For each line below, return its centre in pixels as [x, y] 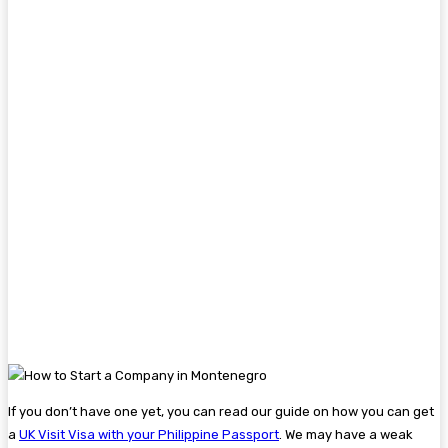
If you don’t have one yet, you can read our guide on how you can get [221, 412]
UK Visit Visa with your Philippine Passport [149, 435]
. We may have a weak [346, 435]
